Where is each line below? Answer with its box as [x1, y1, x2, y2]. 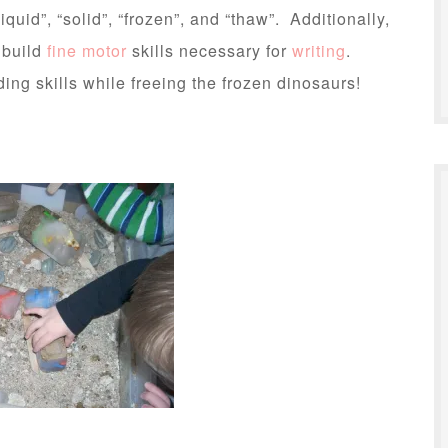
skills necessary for [132, 39, 292, 62]
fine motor [47, 39, 132, 62]
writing [292, 39, 346, 62]
